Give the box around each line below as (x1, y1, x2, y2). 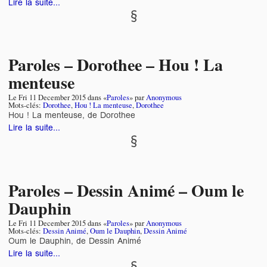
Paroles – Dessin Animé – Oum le (8, 178, 244, 203)
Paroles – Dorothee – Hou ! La (8, 52, 223, 77)
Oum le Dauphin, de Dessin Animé (8, 234, 141, 247)
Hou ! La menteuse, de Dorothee (8, 108, 135, 122)
